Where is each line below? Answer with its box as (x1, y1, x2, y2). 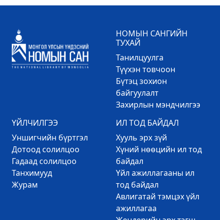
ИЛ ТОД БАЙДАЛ (116, 117, 179, 128)
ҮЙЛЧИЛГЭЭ (12, 117, 58, 128)
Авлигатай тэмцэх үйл (116, 191, 199, 202)
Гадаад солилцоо (12, 156, 77, 166)
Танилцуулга (116, 52, 164, 63)
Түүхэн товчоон (116, 64, 175, 75)
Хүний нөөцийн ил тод (116, 144, 202, 155)
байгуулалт (116, 87, 159, 98)
